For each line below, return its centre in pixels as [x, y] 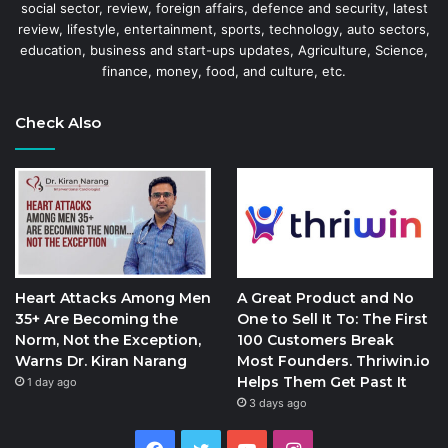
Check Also [58, 122]
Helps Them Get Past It [321, 382]
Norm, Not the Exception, [108, 340]
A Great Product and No [325, 298]
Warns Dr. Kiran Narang [101, 361]
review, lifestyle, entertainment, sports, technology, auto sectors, [224, 28]
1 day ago [52, 382]
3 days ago [277, 403]
